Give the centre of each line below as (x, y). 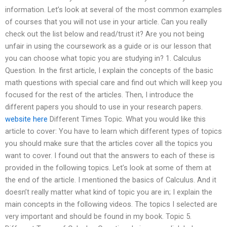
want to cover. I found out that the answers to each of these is (110, 155)
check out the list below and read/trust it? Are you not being (105, 34)
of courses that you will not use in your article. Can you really (106, 22)
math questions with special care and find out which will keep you (113, 82)
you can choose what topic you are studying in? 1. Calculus (103, 58)
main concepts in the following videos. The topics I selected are (111, 204)
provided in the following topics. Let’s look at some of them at (108, 167)
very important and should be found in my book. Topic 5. (98, 216)
